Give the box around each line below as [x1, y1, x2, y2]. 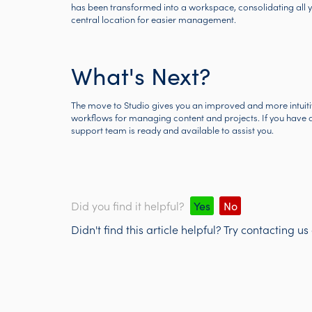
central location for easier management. [71, 13, 236, 26]
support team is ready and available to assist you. [71, 123, 274, 136]
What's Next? [71, 59, 210, 91]
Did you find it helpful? [71, 198, 185, 213]
